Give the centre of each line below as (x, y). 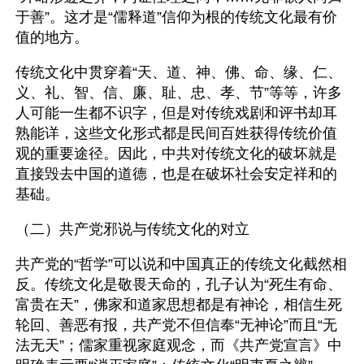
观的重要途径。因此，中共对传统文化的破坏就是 (176, 154)
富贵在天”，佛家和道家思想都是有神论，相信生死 (179, 305)
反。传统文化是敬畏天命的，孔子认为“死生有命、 (179, 284)
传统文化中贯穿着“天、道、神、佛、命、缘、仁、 (179, 72)
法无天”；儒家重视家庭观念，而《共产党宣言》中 (179, 345)
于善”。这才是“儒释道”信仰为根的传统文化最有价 (176, 17)
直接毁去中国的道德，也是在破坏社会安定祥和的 (176, 174)
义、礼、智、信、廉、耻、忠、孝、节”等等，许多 (179, 93)
